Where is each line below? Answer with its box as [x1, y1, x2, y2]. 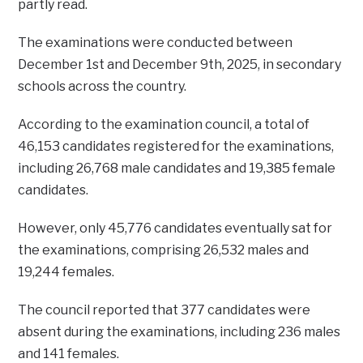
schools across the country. [18, 78, 187, 94]
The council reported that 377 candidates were [18, 301, 311, 318]
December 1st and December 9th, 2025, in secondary [18, 56, 342, 72]
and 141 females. [18, 345, 120, 361]
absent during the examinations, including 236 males [18, 323, 341, 340]
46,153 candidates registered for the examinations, [18, 138, 335, 154]
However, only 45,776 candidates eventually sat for [18, 220, 333, 236]
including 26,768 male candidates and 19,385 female [18, 160, 336, 176]
